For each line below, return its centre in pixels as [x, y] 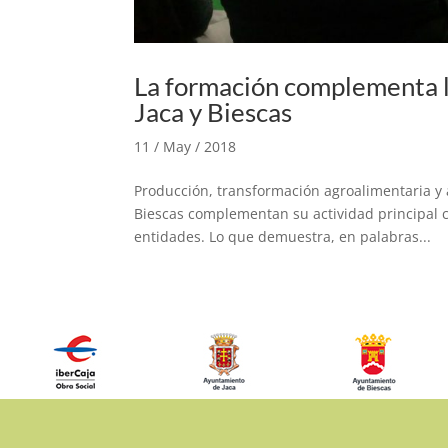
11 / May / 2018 [185, 147]
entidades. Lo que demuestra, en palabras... [283, 237]
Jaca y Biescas [213, 112]
